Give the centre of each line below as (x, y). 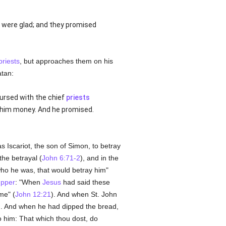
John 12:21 (33, 194)
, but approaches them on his (66, 61)
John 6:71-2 (61, 158)
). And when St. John (84, 194)
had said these (85, 182)
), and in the (99, 158)
